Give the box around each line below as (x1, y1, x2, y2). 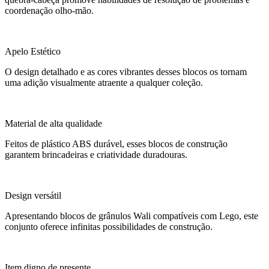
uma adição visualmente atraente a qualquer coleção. (5, 77, 203, 88)
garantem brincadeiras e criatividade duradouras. (5, 150, 187, 160)
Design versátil (5, 190, 61, 201)
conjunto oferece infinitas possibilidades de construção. (5, 222, 213, 232)
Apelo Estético (5, 46, 61, 57)
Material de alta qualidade (5, 118, 102, 129)
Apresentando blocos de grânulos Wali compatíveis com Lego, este (5, 211, 258, 222)
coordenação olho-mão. (5, 5, 94, 16)
